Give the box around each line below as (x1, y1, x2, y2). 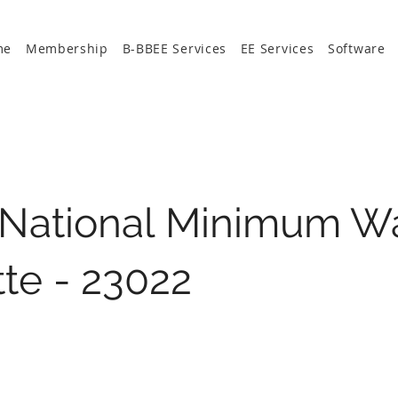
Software (328, 39, 386, 57)
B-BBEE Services (122, 39, 227, 57)
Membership (25, 39, 108, 57)
